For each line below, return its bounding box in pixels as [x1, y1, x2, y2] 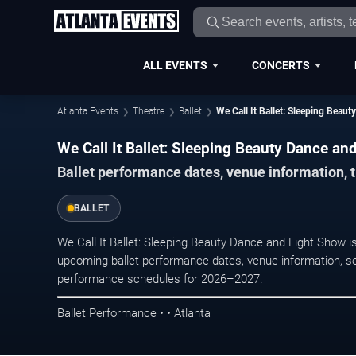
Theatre [133, 106, 164, 117]
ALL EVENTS [142, 58, 207, 72]
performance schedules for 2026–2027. [57, 272, 263, 287]
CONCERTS [251, 58, 310, 72]
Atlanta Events [57, 106, 118, 117]
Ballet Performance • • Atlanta [57, 305, 211, 320]
